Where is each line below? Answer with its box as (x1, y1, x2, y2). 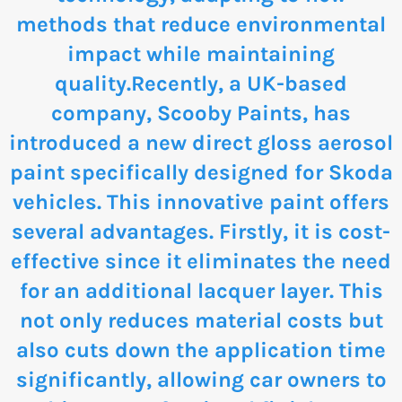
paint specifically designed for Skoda (9, 160, 393, 186)
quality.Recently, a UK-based (55, 71, 347, 97)
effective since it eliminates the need (11, 249, 391, 275)
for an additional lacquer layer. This (19, 278, 383, 304)
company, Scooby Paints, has (51, 100, 351, 127)
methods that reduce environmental (16, 12, 386, 38)
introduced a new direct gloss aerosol (9, 130, 393, 156)
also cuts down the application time (16, 337, 386, 363)
